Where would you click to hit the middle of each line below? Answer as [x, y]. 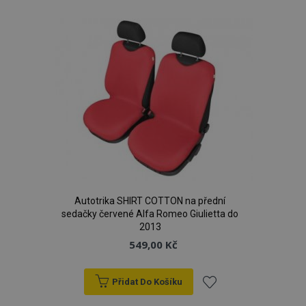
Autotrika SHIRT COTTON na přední [150, 201]
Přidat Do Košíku [147, 282]
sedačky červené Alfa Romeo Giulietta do [150, 214]
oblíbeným [232, 30]
